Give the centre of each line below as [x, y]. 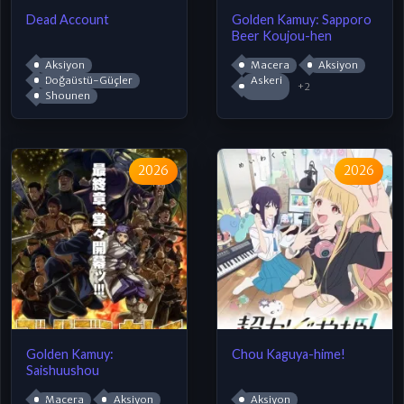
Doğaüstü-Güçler [88, 80]
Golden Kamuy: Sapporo [302, 20]
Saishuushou [63, 371]
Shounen [67, 95]
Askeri [266, 80]
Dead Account [68, 20]
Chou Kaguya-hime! [289, 354]
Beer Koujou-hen [282, 36]
